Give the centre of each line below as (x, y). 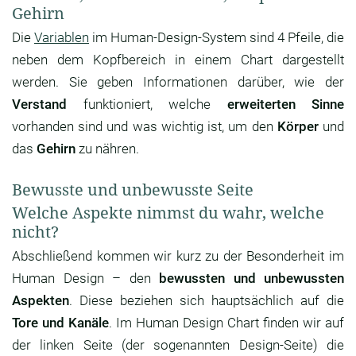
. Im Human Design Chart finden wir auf (226, 323)
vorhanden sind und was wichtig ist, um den (145, 127)
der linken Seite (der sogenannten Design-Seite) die (178, 345)
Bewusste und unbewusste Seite (133, 190)
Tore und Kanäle (60, 323)
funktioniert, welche (147, 104)
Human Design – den (85, 279)
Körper (298, 127)
